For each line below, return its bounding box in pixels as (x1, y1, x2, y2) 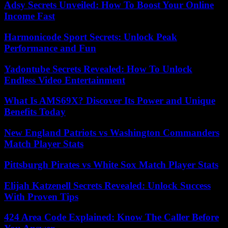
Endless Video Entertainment (4, 74, 125, 85)
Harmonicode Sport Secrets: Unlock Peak (4, 31, 177, 42)
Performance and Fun (4, 42, 96, 53)
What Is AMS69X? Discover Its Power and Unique (4, 95, 215, 106)
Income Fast (4, 11, 55, 22)
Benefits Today (4, 106, 66, 118)
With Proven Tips (4, 191, 78, 202)
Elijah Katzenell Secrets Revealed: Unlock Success (4, 180, 211, 191)
